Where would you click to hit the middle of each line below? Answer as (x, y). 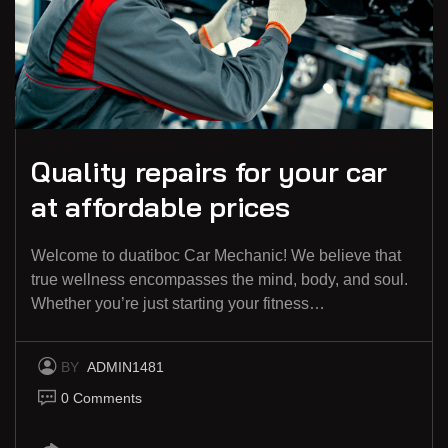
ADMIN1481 (125, 366)
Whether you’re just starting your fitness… (178, 303)
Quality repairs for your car (209, 171)
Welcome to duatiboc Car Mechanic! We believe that (216, 255)
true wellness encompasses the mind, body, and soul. (219, 279)
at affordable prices (160, 206)
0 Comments (101, 397)
